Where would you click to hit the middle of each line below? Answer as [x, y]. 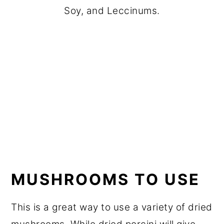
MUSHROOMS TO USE [106, 179]
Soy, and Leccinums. [112, 11]
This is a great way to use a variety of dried [112, 207]
